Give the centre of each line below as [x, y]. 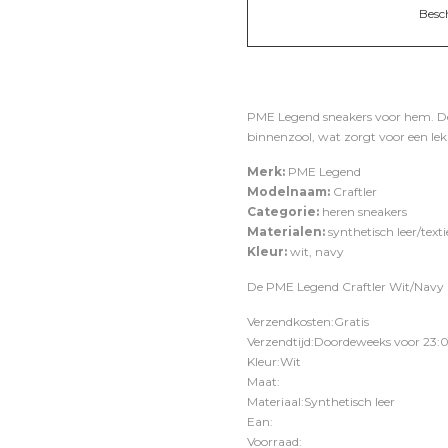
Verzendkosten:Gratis [308, 321]
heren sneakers [363, 211]
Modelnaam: [288, 191]
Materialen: [286, 231]
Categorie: [283, 211]
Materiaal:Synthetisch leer [321, 401]
